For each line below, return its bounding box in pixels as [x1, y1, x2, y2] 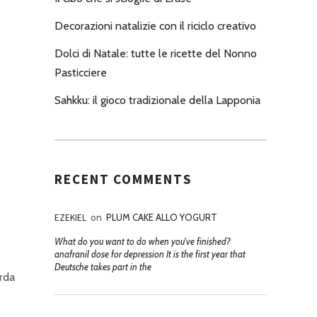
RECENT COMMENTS [54, 171, 192, 188]
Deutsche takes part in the [54, 261, 151, 272]
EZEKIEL [54, 212, 86, 224]
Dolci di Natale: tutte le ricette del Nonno [54, 47, 257, 60]
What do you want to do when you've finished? [54, 236, 231, 247]
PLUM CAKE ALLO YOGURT [106, 212, 217, 223]
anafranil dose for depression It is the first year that [54, 248, 246, 260]
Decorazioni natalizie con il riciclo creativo [54, 19, 256, 33]
